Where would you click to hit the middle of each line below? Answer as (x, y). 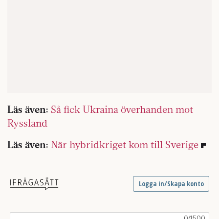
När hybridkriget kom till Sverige (125, 144)
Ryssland (27, 123)
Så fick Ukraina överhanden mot (122, 109)
